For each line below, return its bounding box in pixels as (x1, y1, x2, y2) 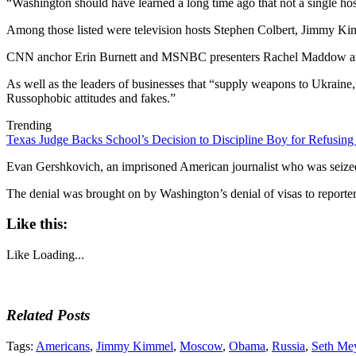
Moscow (180, 339, 222, 353)
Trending (6, 118, 52, 132)
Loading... (33, 248, 84, 262)
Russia (272, 339, 305, 353)
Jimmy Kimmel (96, 339, 173, 353)
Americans (36, 339, 90, 353)
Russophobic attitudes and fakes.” (6, 91, 176, 105)
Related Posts (6, 306, 90, 323)
